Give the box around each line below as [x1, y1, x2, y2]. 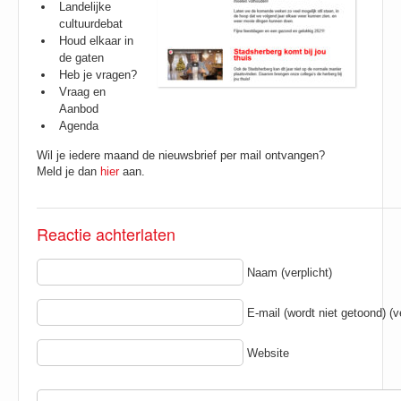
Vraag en [59, 85, 106, 98]
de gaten [59, 51, 104, 64]
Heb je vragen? [59, 68, 137, 81]
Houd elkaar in [59, 34, 133, 47]
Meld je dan [37, 165, 100, 178]
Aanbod [59, 102, 98, 115]
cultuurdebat [59, 17, 123, 30]
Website [247, 346, 289, 360]
